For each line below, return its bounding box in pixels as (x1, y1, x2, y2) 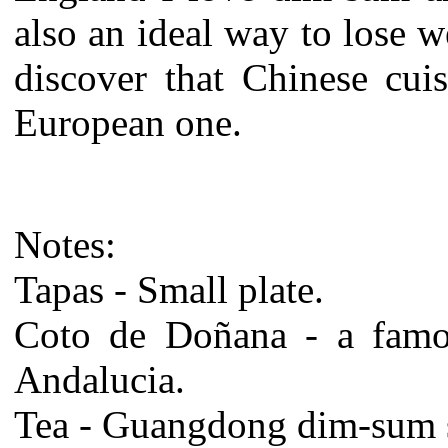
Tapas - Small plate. (14, 267, 324, 311)
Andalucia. (14, 357, 185, 401)
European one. (14, 100, 242, 144)
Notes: (14, 222, 116, 266)
